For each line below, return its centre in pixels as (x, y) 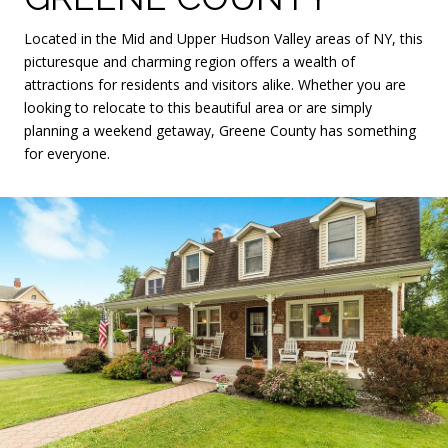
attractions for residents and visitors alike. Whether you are (215, 84)
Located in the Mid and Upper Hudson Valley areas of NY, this (223, 38)
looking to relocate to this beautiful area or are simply (198, 107)
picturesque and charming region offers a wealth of (189, 61)
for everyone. (67, 153)
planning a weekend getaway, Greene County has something (220, 130)
